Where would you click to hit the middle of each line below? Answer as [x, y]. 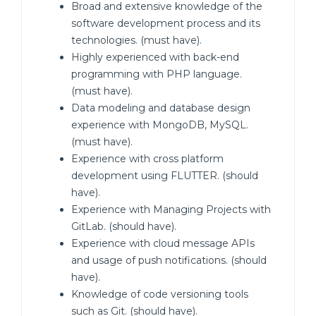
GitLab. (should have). [124, 226]
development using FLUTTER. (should [165, 176]
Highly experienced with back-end [155, 57]
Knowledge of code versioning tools [160, 294]
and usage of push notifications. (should [169, 260]
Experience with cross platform [147, 159]
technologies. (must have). [136, 40]
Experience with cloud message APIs [163, 243]
